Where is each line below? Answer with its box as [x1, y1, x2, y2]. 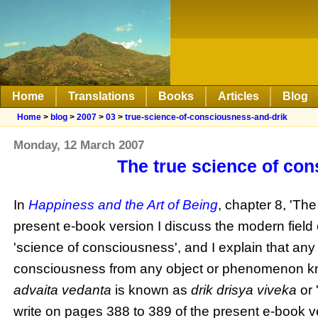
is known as [111, 283, 192, 298]
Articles [217, 90, 259, 102]
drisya [216, 283, 254, 298]
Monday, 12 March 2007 [13, 138, 145, 152]
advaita [13, 283, 59, 298]
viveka [257, 283, 297, 298]
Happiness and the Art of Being [28, 197, 219, 213]
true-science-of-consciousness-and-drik [125, 112, 288, 123]
